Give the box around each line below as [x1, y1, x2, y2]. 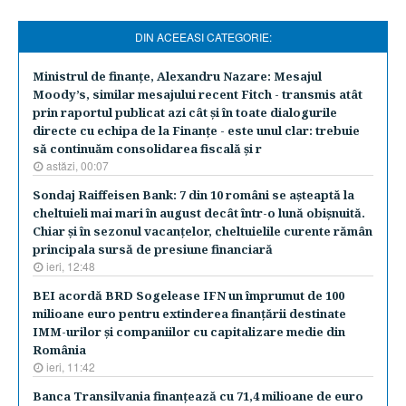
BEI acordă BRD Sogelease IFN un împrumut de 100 [33, 287, 344, 304]
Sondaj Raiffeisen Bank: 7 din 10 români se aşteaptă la [33, 187, 354, 203]
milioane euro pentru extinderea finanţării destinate [33, 305, 346, 322]
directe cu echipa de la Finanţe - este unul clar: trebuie [33, 122, 360, 139]
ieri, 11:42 [46, 359, 95, 374]
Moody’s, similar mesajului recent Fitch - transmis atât [33, 86, 362, 102]
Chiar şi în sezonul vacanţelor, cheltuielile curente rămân [33, 223, 372, 239]
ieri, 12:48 [46, 258, 95, 274]
